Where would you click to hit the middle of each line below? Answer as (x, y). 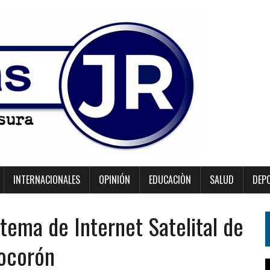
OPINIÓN (115, 180)
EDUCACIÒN (170, 180)
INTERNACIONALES (47, 180)
